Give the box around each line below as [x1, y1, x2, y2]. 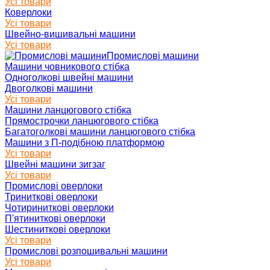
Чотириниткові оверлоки [5, 202, 114, 213]
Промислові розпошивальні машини [5, 246, 168, 257]
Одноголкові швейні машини [5, 72, 133, 83]
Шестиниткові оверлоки [5, 224, 110, 235]
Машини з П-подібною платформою [5, 137, 165, 148]
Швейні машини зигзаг [5, 159, 105, 170]
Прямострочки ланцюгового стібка [5, 116, 159, 127]
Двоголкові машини [5, 83, 93, 94]
